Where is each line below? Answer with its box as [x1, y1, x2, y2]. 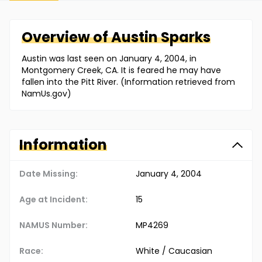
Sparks [161, 27, 211, 47]
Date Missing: [19, 168, 78, 180]
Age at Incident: [19, 194, 88, 206]
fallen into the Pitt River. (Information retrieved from [22, 76, 235, 88]
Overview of [22, 27, 111, 47]
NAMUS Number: [19, 219, 88, 232]
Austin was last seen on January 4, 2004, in [22, 53, 196, 65]
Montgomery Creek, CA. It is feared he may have [22, 64, 221, 77]
